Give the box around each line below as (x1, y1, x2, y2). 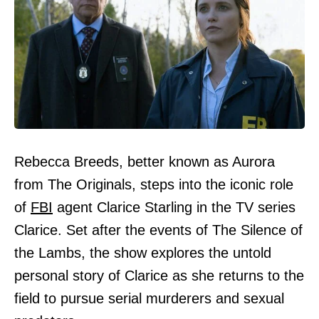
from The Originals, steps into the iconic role (14, 176, 293, 192)
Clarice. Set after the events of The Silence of (14, 221, 303, 238)
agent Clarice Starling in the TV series (53, 199, 296, 215)
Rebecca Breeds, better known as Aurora (14, 153, 275, 169)
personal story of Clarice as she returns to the (14, 267, 304, 283)
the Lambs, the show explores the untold (14, 244, 271, 261)
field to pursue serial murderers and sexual (14, 290, 284, 306)
